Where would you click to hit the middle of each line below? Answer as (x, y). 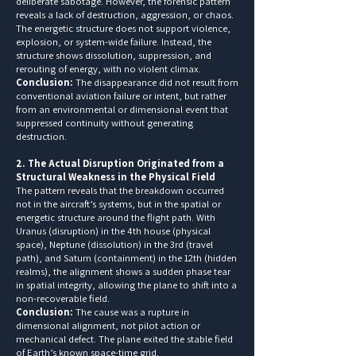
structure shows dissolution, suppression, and (114, 55)
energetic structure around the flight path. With (116, 217)
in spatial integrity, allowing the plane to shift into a (126, 284)
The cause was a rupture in (131, 311)
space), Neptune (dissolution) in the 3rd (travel (114, 244)
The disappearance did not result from (156, 82)
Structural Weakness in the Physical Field (116, 176)
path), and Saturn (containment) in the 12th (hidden (126, 257)
